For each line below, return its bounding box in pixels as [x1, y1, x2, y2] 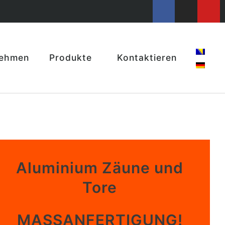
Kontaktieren [117, 52, 177, 63]
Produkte [49, 52, 92, 63]
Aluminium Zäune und [16, 158, 184, 177]
